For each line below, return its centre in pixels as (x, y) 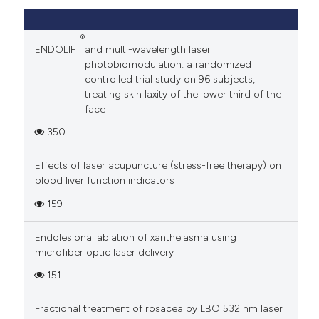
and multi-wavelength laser (147, 49)
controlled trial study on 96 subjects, (169, 79)
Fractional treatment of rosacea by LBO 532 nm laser (158, 309)
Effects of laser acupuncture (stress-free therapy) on (158, 166)
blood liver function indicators (104, 181)
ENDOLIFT (57, 49)
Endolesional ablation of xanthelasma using (135, 237)
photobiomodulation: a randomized (168, 64)
